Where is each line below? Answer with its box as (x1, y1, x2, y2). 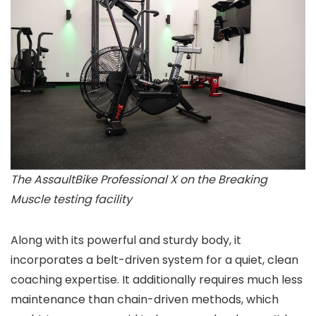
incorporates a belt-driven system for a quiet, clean (11, 251, 298, 268)
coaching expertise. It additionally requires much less (11, 271, 303, 288)
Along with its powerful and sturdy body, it (11, 231, 241, 248)
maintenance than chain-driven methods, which (11, 291, 279, 308)
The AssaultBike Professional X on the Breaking (11, 171, 267, 188)
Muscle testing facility (11, 190, 132, 207)
